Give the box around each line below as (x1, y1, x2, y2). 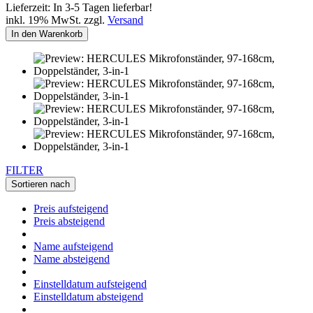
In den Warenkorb (11, 28, 82, 39)
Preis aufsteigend (34, 202, 108, 214)
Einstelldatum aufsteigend (34, 277, 147, 290)
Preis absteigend (34, 214, 105, 227)
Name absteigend (34, 252, 110, 265)
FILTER (6, 163, 43, 176)
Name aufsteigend (34, 240, 113, 252)
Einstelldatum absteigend (34, 290, 143, 303)
